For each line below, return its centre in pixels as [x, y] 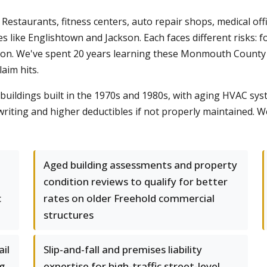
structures [69, 215]
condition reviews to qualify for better [136, 181]
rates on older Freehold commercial [129, 198]
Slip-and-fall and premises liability [123, 249]
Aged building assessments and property [140, 165]
